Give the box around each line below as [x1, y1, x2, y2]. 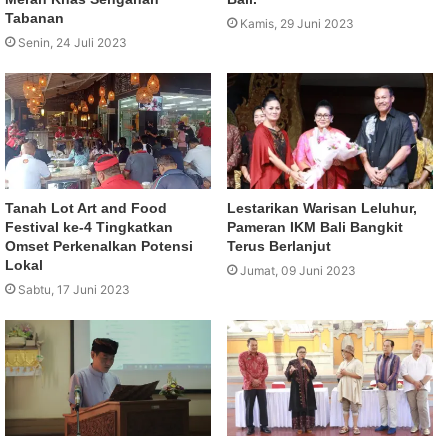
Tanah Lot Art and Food [5, 199, 167, 216]
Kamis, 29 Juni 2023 [240, 15, 354, 31]
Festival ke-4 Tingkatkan [5, 218, 173, 235]
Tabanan [5, 9, 64, 26]
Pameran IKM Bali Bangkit [227, 218, 403, 235]
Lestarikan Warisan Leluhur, [227, 199, 417, 216]
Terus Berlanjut [227, 237, 331, 254]
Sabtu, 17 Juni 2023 [18, 281, 130, 297]
